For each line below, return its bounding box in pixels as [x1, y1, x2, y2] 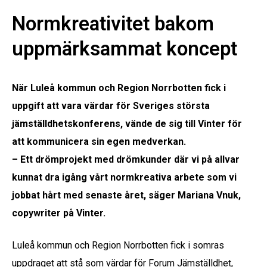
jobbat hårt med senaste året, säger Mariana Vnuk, [12, 189, 241, 201]
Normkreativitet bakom [12, 11, 214, 35]
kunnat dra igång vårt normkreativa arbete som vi [12, 171, 237, 183]
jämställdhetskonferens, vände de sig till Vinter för [12, 117, 242, 129]
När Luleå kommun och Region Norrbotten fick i [12, 82, 226, 94]
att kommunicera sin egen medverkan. [12, 135, 186, 147]
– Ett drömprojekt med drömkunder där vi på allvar [12, 153, 240, 165]
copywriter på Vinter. [12, 207, 105, 219]
